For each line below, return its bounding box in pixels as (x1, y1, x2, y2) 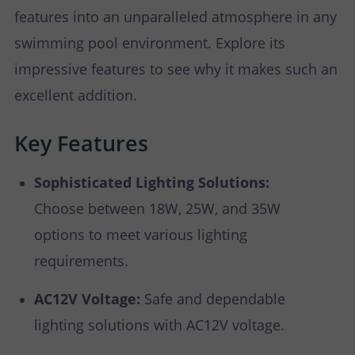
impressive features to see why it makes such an (14, 59, 338, 79)
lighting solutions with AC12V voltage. (34, 315, 284, 335)
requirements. (34, 251, 128, 271)
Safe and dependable (140, 289, 285, 309)
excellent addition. (14, 86, 137, 105)
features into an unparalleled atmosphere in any (14, 7, 337, 27)
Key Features (14, 128, 148, 158)
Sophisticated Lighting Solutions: (34, 173, 269, 193)
